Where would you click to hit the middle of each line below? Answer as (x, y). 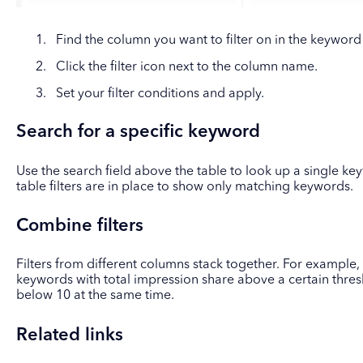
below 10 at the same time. (95, 296)
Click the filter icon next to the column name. (186, 68)
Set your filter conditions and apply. (160, 94)
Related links (69, 335)
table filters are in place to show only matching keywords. (184, 187)
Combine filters (79, 226)
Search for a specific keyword (138, 132)
